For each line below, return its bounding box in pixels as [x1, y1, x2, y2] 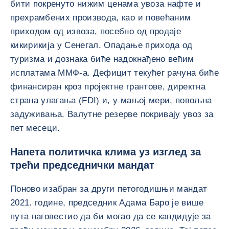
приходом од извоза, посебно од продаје [10, 27, 181, 36]
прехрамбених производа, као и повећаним [10, 13, 191, 22]
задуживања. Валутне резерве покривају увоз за [10, 109, 214, 119]
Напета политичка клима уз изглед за [10, 146, 201, 157]
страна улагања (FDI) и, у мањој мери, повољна [10, 96, 212, 105]
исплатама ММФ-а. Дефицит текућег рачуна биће [10, 68, 219, 78]
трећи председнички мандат [10, 159, 154, 171]
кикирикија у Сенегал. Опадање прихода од [10, 40, 193, 50]
